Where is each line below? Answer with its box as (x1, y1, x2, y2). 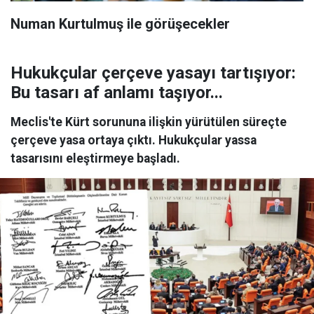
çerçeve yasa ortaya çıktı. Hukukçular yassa (11, 133, 257, 148)
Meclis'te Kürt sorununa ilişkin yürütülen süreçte (11, 115, 287, 130)
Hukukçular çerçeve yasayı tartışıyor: (11, 63, 296, 83)
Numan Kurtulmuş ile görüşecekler (11, 15, 230, 33)
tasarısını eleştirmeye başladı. (11, 151, 180, 166)
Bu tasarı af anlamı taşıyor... (11, 83, 223, 103)
